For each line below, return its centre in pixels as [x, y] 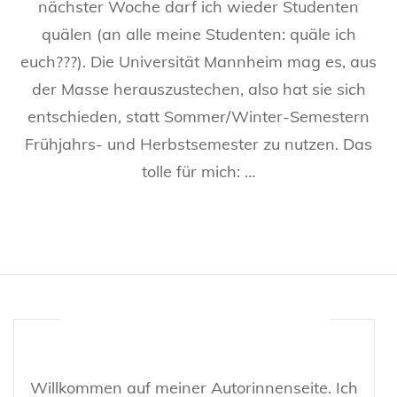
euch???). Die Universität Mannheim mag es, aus [198, 62]
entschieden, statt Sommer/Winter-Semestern [198, 117]
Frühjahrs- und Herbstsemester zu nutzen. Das [198, 144]
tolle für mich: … [198, 171]
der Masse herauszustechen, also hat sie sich [198, 89]
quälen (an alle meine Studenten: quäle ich [198, 34]
